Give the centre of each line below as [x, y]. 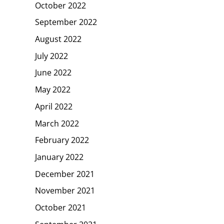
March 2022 [57, 123]
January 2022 [59, 157]
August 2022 [58, 39]
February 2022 [62, 140]
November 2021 [65, 191]
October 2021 [60, 207]
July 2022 [51, 56]
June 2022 [53, 73]
